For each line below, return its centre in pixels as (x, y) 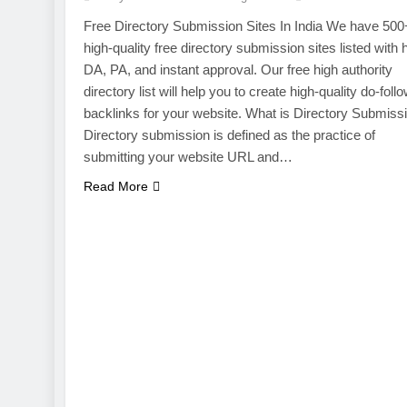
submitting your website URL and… (188, 157)
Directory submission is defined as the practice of (229, 135)
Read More (116, 187)
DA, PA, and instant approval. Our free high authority (238, 70)
